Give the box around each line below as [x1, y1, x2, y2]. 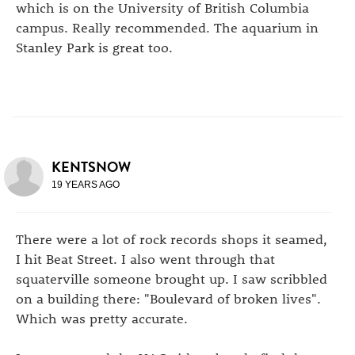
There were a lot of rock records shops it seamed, [16, 230, 327, 248]
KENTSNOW [52, 156, 131, 178]
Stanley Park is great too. [16, 38, 173, 56]
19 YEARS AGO [52, 179, 120, 191]
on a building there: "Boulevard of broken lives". [16, 289, 321, 307]
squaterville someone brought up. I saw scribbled [16, 269, 327, 288]
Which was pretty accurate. [16, 309, 188, 327]
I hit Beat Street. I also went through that [16, 250, 275, 268]
